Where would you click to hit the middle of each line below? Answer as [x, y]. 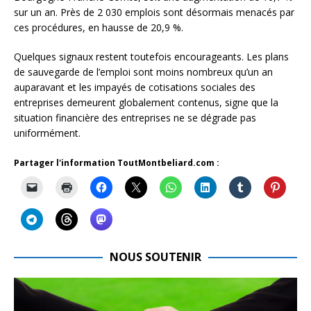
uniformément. [47, 133]
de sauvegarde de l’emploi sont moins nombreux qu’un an [143, 72]
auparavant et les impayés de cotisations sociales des [135, 87]
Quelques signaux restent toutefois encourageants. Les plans [151, 57]
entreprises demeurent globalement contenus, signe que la [146, 103]
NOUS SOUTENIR [155, 257]
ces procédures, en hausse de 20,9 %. [99, 28]
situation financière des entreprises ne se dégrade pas [135, 118]
